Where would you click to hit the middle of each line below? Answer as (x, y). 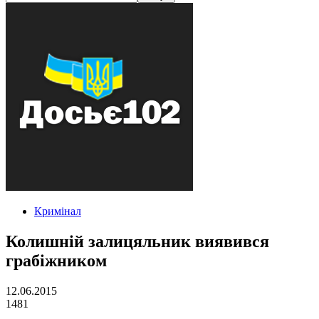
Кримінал (58, 211)
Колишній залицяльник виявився (137, 241)
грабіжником (56, 260)
